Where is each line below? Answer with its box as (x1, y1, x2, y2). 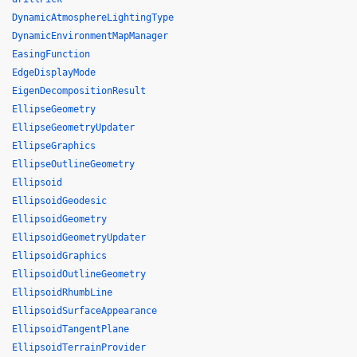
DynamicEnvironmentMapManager (12, 30, 168, 41)
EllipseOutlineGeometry (12, 159, 135, 170)
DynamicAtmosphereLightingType (12, 12, 174, 23)
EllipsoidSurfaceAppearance (12, 305, 157, 316)
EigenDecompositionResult (12, 85, 146, 96)
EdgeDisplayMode (12, 67, 96, 78)
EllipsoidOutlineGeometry (12, 269, 146, 280)
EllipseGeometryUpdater (12, 122, 135, 133)
